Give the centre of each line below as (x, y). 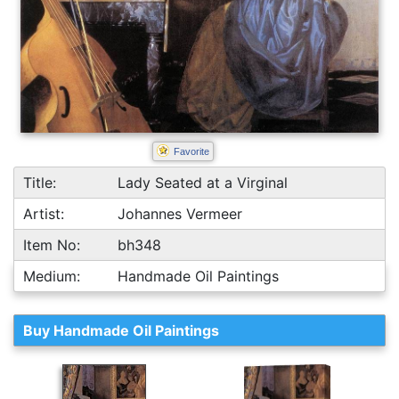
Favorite (191, 151)
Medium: (52, 276)
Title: (40, 183)
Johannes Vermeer (180, 214)
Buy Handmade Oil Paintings (121, 330)
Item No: (52, 245)
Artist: (44, 214)
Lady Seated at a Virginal (203, 183)
